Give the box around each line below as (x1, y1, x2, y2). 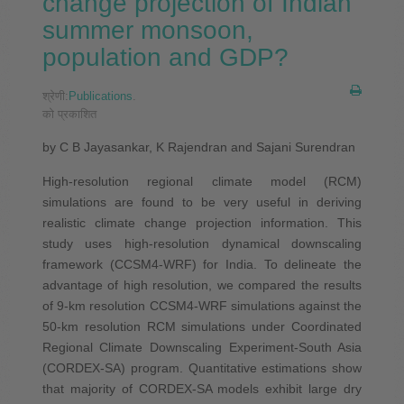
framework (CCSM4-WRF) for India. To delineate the (41, 256, 363, 271)
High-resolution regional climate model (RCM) (41, 173, 363, 188)
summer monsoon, (41, 15, 253, 44)
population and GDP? (41, 42, 289, 71)
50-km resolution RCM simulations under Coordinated (41, 318, 363, 334)
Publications (68, 88, 133, 103)
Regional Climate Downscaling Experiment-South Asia (41, 339, 363, 354)
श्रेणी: (41, 88, 69, 103)
